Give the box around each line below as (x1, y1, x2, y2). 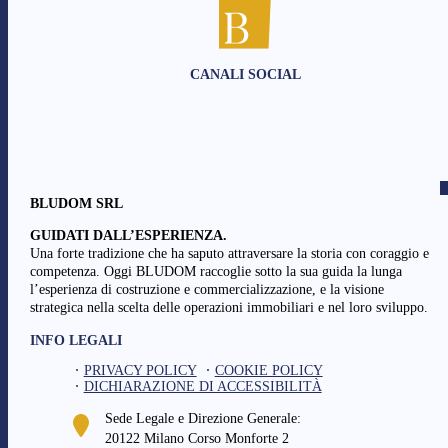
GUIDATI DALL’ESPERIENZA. (29, 228, 227, 244)
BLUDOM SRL (29, 196, 123, 212)
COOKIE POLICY (214, 363, 323, 379)
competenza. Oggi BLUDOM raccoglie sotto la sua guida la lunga (29, 264, 402, 280)
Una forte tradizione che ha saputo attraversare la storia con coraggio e (29, 246, 429, 262)
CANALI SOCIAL (190, 67, 302, 83)
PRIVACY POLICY (83, 363, 197, 379)
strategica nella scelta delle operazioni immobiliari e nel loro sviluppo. (29, 300, 428, 316)
